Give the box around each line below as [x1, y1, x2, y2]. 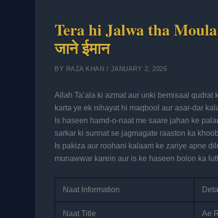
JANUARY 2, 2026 [110, 65, 167, 73]
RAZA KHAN [66, 65, 107, 73]
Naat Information [63, 185, 120, 194]
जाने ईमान [54, 36, 109, 59]
